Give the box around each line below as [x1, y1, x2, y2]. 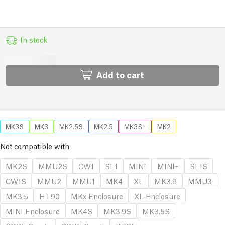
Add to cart [96, 69, 144, 80]
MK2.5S [59, 122, 83, 131]
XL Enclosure [134, 191, 180, 201]
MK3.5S [142, 206, 170, 216]
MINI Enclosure [6, 206, 60, 216]
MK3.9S [103, 206, 131, 216]
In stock [20, 34, 47, 44]
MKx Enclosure [71, 191, 123, 201]
